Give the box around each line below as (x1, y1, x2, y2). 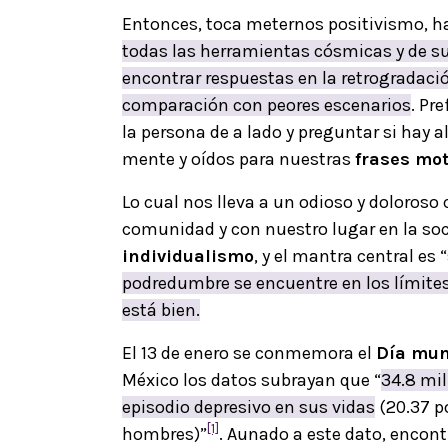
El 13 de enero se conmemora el (122, 341, 376, 364)
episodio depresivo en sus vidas (122, 395, 375, 418)
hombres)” (122, 422, 207, 445)
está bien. (122, 298, 200, 321)
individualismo (122, 244, 254, 267)
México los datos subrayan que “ (122, 368, 381, 391)
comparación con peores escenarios (122, 93, 411, 116)
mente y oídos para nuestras (122, 147, 355, 170)
